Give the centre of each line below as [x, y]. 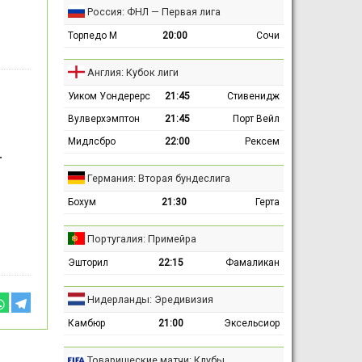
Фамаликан [252, 262]
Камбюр [86, 323]
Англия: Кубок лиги [133, 72]
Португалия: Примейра [141, 238]
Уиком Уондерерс [109, 96]
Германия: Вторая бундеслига [158, 178]
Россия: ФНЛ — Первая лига [154, 11]
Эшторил [88, 262]
